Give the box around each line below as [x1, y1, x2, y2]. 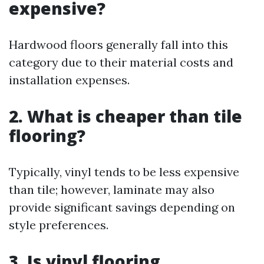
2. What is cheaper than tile [9, 105, 242, 127]
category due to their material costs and [9, 55, 233, 70]
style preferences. [9, 217, 108, 232]
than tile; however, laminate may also [9, 182, 214, 197]
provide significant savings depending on [9, 200, 235, 214]
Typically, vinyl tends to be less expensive [9, 164, 239, 179]
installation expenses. [9, 72, 130, 87]
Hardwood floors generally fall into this [9, 37, 228, 52]
